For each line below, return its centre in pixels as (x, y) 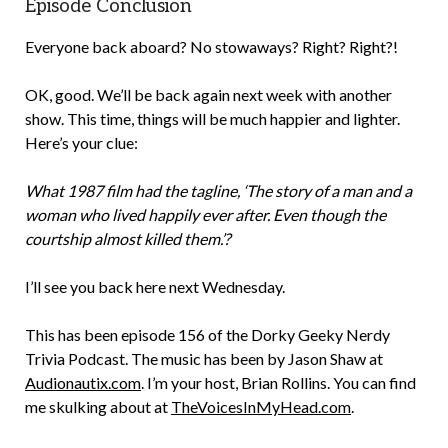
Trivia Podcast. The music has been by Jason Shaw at (204, 358)
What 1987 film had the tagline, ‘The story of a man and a (218, 190)
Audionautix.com (83, 382)
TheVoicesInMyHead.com (261, 406)
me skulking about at (98, 406)
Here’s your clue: (81, 142)
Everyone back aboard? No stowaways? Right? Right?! (211, 46)
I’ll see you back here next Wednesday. (155, 286)
